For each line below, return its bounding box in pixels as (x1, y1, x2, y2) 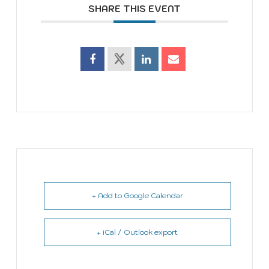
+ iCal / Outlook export (97, 227, 178, 237)
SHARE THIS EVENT (88, 2, 181, 14)
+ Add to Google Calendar (91, 190, 183, 200)
